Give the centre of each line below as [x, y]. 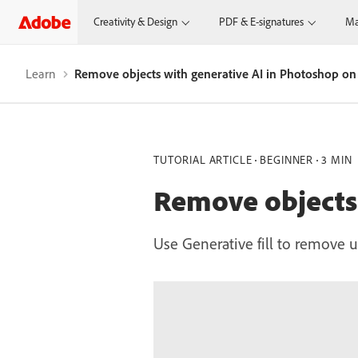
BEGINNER [287, 160]
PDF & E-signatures [262, 22]
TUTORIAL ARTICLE [203, 160]
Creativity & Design [136, 22]
